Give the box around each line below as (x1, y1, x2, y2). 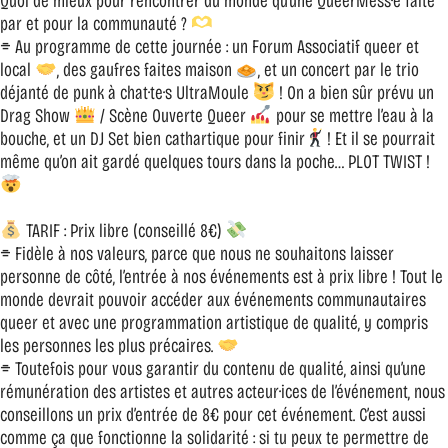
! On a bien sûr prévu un (274, 80, 434, 104)
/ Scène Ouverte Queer (95, 103, 250, 127)
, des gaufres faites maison (56, 57, 236, 81)
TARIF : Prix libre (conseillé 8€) (21, 218, 226, 242)
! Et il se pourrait (326, 126, 435, 150)
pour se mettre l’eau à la (271, 103, 434, 127)
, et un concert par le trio (257, 57, 419, 81)
